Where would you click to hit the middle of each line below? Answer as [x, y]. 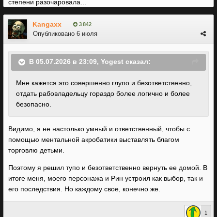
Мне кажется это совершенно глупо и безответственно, [104, 83]
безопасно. [34, 104]
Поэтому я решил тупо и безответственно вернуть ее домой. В [108, 168]
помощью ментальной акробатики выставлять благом [94, 139]
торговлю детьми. [37, 150]
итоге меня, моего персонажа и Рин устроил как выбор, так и [106, 178]
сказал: [137, 62]
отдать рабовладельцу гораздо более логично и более [103, 93]
